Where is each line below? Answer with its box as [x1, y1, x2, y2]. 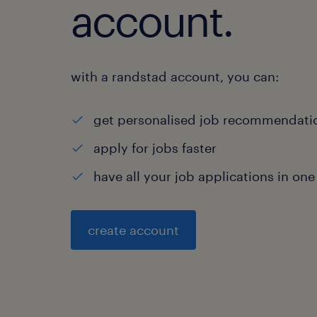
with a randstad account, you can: [71, 69, 279, 84]
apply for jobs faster [93, 140, 217, 156]
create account [88, 222, 179, 238]
